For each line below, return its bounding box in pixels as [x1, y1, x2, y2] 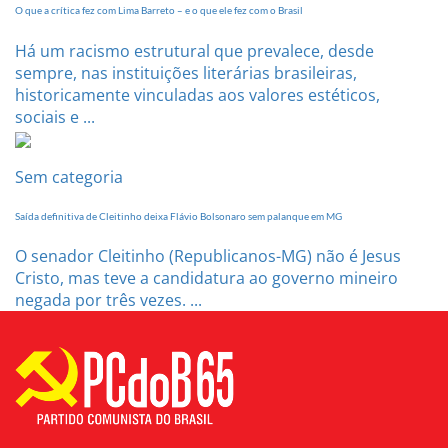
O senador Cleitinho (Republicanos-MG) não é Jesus [15, 245, 401, 268]
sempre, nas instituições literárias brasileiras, [15, 61, 357, 84]
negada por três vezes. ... [15, 289, 202, 312]
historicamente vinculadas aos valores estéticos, [15, 83, 380, 106]
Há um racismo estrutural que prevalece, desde [15, 39, 374, 62]
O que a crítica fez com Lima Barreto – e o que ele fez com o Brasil [15, 5, 303, 17]
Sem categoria [15, 165, 123, 188]
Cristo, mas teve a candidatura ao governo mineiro [15, 267, 398, 290]
